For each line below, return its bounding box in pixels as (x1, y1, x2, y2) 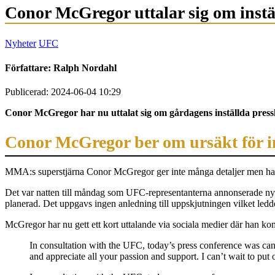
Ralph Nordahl (53, 62, 117, 73)
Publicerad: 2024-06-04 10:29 (5, 87, 121, 97)
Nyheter (5, 38, 36, 49)
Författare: (5, 62, 53, 73)
